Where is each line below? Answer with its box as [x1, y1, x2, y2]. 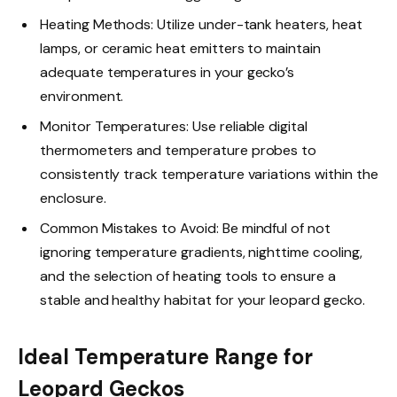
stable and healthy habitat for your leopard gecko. [40, 291, 365, 310]
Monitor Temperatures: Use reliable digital [40, 117, 307, 136]
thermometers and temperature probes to [40, 141, 317, 160]
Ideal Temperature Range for [18, 342, 313, 370]
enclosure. [40, 189, 106, 208]
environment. [40, 87, 124, 106]
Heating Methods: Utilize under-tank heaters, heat [40, 15, 362, 35]
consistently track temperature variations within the [40, 165, 378, 184]
